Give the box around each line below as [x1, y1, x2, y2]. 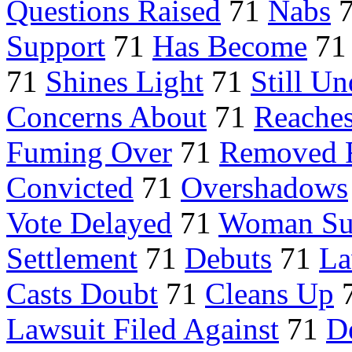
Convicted [6, 170, 134, 205]
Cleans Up [205, 277, 334, 311]
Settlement [6, 241, 137, 276]
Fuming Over [6, 135, 172, 170]
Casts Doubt [6, 277, 158, 311]
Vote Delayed [6, 206, 172, 240]
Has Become [152, 29, 307, 64]
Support [6, 29, 105, 64]
